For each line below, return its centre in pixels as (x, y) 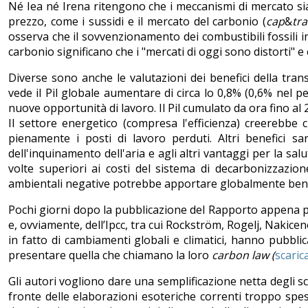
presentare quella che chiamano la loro (110, 255)
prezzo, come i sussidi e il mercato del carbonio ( (137, 21)
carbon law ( (243, 255)
